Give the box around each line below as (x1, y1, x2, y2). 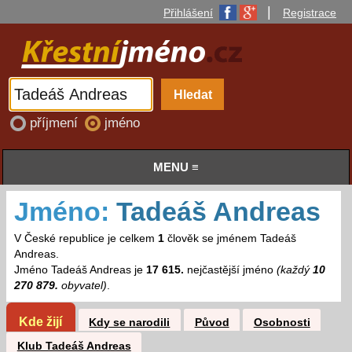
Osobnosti (253, 316, 310, 328)
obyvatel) (57, 280, 107, 292)
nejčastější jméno (183, 264, 277, 277)
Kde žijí (19, 313, 63, 328)
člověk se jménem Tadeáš (163, 233, 296, 245)
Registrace (283, 6, 336, 19)
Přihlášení (163, 6, 213, 19)
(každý (276, 264, 313, 277)
